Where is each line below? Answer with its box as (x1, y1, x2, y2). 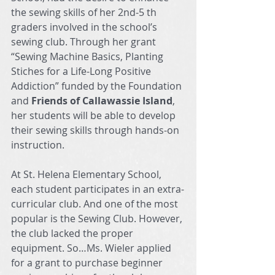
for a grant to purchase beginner (11, 256, 165, 269)
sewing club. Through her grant (11, 35, 158, 48)
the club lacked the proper (11, 227, 136, 240)
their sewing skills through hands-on (11, 123, 182, 137)
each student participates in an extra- (11, 182, 184, 196)
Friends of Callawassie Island (31, 94, 172, 107)
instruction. (11, 138, 64, 152)
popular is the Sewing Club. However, (11, 212, 185, 225)
